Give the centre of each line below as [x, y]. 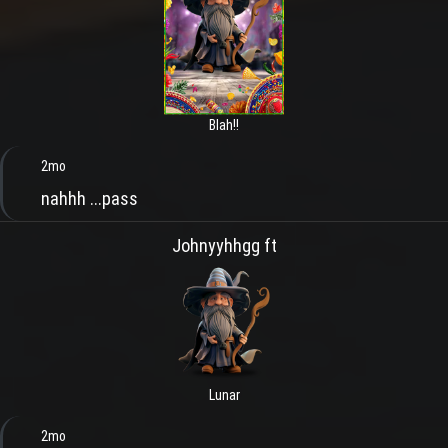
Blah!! [224, 125]
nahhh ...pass [89, 199]
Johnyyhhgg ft [224, 246]
